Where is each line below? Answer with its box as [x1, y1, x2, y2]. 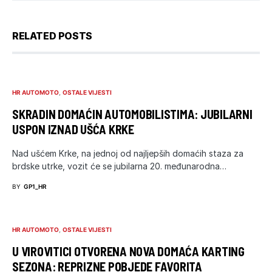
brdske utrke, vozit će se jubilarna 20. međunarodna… [12, 160, 226, 171]
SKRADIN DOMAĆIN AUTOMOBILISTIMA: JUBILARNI [12, 106, 253, 121]
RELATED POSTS [12, 29, 92, 42]
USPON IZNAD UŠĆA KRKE [12, 121, 134, 137]
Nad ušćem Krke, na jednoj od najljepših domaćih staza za [12, 148, 243, 158]
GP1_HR [24, 182, 47, 190]
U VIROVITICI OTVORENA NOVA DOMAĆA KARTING [12, 243, 245, 259]
